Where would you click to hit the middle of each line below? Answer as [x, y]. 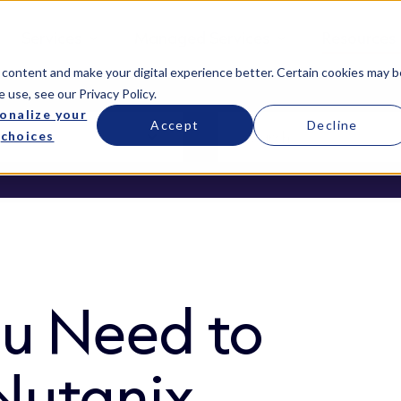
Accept [175, 124]
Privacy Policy [116, 93]
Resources [359, 38]
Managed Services [202, 38]
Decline [332, 124]
